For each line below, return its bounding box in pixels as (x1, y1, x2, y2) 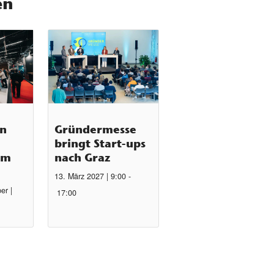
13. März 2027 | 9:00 (54, 170, 127, 182)
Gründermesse (54, 122, 137, 136)
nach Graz (54, 150, 111, 165)
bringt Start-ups (54, 136, 146, 150)
